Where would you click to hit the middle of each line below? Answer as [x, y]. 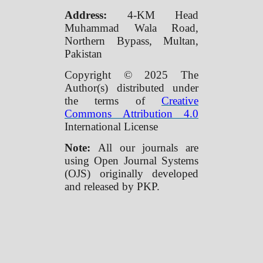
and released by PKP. [112, 186]
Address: [96, 15]
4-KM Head [163, 15]
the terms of [113, 100]
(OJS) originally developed [131, 173]
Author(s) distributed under [131, 87]
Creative [180, 100]
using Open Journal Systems [131, 160]
